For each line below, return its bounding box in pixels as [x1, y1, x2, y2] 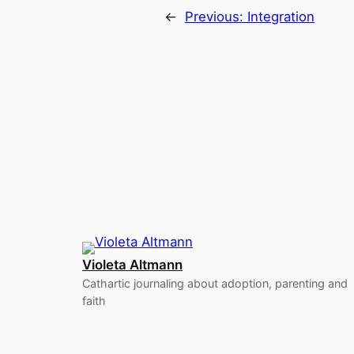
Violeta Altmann [82, 257, 183, 273]
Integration [247, 9, 314, 25]
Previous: [185, 9, 247, 25]
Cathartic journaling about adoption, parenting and [82, 277, 348, 291]
